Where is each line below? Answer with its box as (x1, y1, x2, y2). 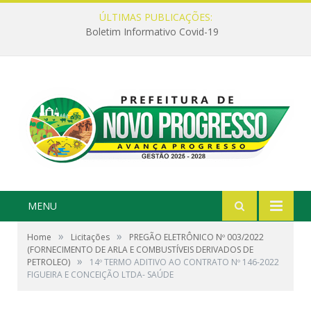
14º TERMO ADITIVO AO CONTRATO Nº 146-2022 (90, 255, 279, 268)
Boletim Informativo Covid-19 (85, 25, 219, 39)
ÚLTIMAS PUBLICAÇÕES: (99, 10, 212, 24)
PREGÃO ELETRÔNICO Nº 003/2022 (129, 230, 264, 243)
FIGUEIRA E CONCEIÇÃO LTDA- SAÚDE (27, 268, 174, 280)
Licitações (71, 230, 110, 243)
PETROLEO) (27, 255, 70, 268)
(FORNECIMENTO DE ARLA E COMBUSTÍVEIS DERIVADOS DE (27, 243, 253, 255)
